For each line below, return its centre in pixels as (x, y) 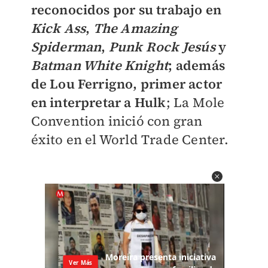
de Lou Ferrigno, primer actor (127, 84)
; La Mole (195, 103)
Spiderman (66, 47)
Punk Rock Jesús (162, 47)
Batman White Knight (100, 66)
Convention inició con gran (117, 121)
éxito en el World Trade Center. (130, 140)
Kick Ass (58, 28)
